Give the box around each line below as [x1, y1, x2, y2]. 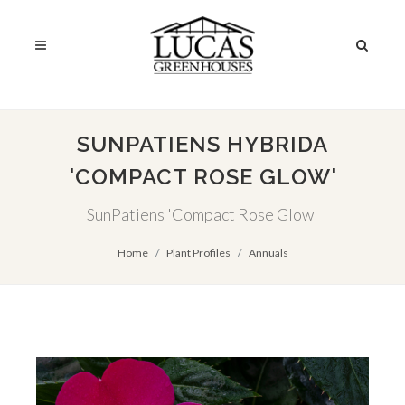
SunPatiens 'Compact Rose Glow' [87, 204, 318, 224]
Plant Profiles [165, 246, 231, 259]
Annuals [248, 246, 288, 259]
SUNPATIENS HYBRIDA [77, 131, 328, 157]
